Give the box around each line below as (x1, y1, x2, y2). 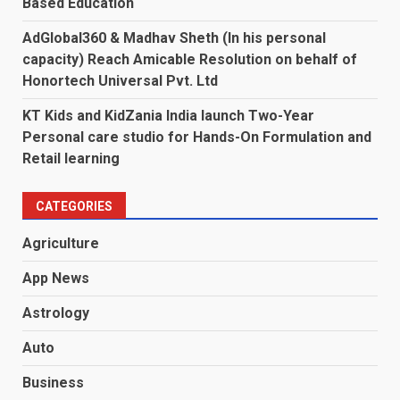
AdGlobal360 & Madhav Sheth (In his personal (22, 29, 326, 46)
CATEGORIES (36, 198, 112, 213)
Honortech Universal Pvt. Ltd (22, 71, 218, 89)
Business (22, 373, 84, 391)
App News (22, 269, 89, 287)
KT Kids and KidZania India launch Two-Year (22, 106, 314, 124)
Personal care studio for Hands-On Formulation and (22, 128, 371, 146)
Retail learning (22, 149, 120, 167)
